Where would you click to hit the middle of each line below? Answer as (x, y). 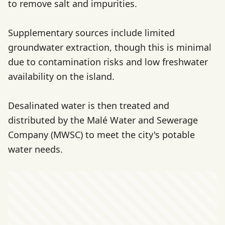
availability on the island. (61, 76)
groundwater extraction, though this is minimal (110, 47)
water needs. (35, 149)
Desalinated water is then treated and (89, 105)
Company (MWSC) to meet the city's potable (101, 134)
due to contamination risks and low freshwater (108, 62)
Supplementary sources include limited (91, 32)
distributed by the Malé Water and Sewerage (103, 120)
